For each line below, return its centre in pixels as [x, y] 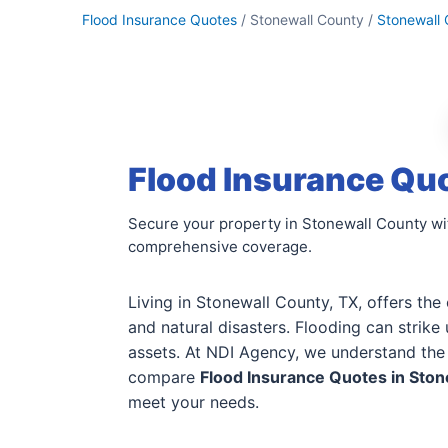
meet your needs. [193, 402]
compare [164, 377]
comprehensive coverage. [220, 246]
